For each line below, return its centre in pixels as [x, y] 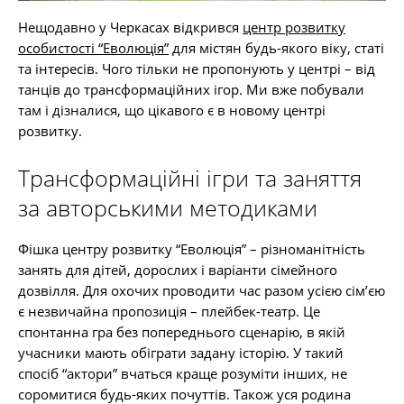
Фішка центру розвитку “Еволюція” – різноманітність [192, 249]
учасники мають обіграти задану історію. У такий [181, 353]
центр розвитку [294, 27]
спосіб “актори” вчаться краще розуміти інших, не [183, 373]
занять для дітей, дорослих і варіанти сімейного [178, 270]
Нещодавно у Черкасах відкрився [130, 27]
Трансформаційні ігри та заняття [190, 178]
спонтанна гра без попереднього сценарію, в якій [182, 332]
